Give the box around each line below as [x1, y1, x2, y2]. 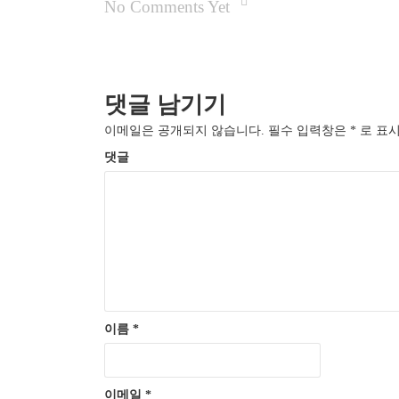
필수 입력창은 [265, 123, 350, 137]
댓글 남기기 [104, 91, 226, 118]
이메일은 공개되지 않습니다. [104, 123, 265, 137]
